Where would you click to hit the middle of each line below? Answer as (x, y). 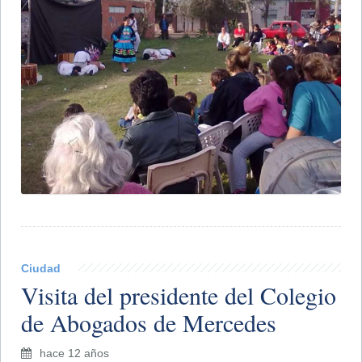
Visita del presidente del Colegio (179, 295)
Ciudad (41, 268)
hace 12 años (74, 353)
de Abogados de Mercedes (149, 322)
